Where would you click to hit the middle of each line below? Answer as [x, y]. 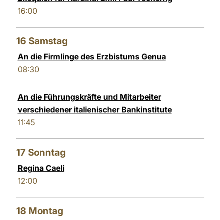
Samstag [48, 41]
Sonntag [47, 152]
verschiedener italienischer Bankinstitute [95, 110]
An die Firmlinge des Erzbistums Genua [92, 56]
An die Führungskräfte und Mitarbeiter [89, 97]
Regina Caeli [41, 168]
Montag [46, 211]
